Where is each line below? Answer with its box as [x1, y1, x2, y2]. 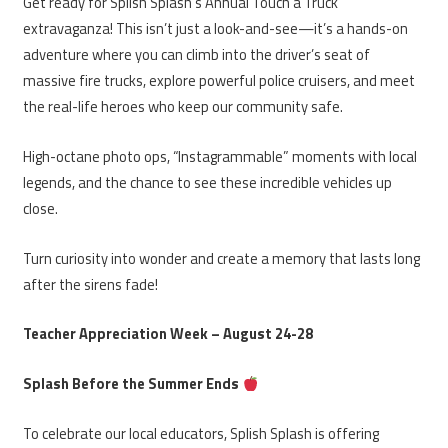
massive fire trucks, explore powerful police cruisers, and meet [23, 68, 415, 92]
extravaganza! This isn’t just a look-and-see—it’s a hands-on [23, 16, 408, 40]
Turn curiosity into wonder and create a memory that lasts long [23, 246, 420, 270]
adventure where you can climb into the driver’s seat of [23, 42, 370, 66]
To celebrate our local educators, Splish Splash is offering [23, 422, 379, 446]
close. [23, 196, 58, 220]
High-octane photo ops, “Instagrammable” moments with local [23, 144, 417, 168]
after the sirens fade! [23, 272, 158, 296]
